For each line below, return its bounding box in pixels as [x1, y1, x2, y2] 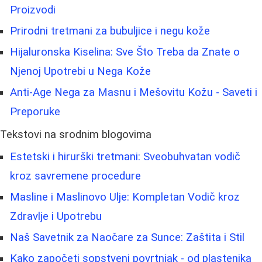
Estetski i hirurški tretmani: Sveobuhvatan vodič [10, 150, 240, 164]
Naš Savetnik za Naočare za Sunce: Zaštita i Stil [10, 231, 244, 244]
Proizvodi [10, 4, 56, 17]
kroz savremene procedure [10, 170, 141, 183]
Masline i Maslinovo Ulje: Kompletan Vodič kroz [10, 191, 240, 204]
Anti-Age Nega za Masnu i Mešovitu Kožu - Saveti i [10, 86, 257, 99]
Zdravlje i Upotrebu [10, 210, 102, 223]
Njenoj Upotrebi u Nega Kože [10, 65, 151, 78]
